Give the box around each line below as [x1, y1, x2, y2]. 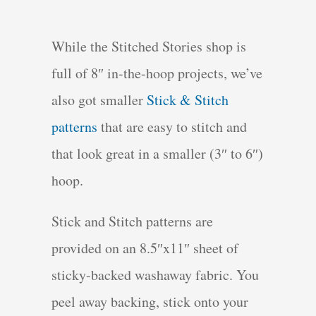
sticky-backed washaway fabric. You [51, 265, 260, 285]
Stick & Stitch [147, 90, 229, 110]
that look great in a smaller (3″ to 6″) [51, 144, 264, 164]
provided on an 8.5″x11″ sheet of [51, 238, 239, 258]
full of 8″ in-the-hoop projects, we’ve [51, 63, 263, 83]
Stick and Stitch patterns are [51, 212, 214, 231]
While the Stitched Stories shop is [51, 37, 247, 56]
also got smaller [51, 90, 147, 110]
